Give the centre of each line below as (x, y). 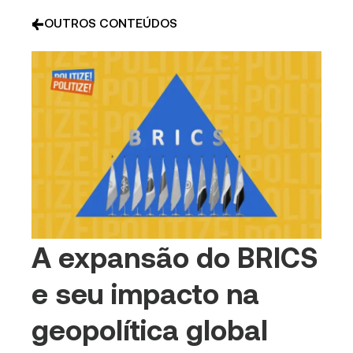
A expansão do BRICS (175, 257)
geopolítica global (150, 329)
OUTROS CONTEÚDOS (111, 23)
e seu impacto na (146, 293)
